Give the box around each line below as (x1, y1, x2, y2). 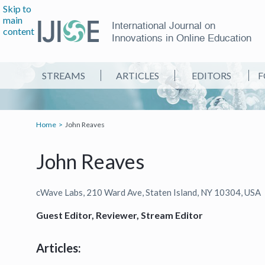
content (3, 25, 34, 37)
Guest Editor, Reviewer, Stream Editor (35, 209, 203, 221)
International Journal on (111, 20, 215, 31)
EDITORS (192, 70, 231, 81)
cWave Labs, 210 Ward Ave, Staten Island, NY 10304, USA (35, 187, 261, 198)
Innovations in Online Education (111, 32, 251, 44)
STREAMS (42, 70, 85, 81)
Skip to (3, 3, 31, 14)
